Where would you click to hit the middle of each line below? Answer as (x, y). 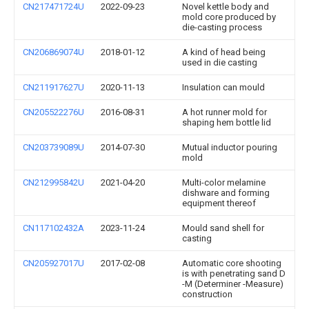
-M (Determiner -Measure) (233, 284)
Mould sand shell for (223, 228)
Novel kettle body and (226, 7)
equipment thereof (219, 203)
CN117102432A (53, 228)
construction (207, 294)
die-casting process (222, 27)
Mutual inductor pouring (230, 147)
